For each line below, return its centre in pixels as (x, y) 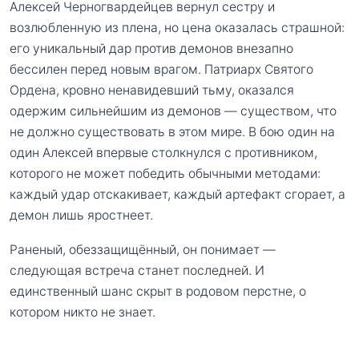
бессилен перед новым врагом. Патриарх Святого (161, 69)
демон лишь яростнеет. (81, 215)
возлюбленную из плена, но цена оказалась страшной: (177, 27)
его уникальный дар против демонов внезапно (151, 48)
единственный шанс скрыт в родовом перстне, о (158, 292)
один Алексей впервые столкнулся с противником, (163, 152)
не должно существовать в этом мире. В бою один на (172, 131)
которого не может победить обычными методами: (165, 173)
